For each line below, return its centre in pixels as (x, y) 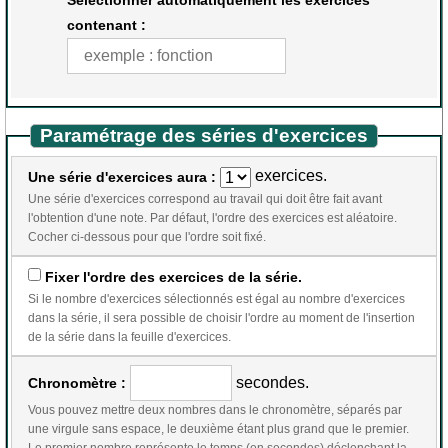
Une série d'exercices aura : (122, 176)
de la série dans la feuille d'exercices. (129, 336)
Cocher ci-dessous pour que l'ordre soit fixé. (147, 236)
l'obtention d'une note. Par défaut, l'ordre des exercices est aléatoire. (212, 217)
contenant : (106, 24)
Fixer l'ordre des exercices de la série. (174, 276)
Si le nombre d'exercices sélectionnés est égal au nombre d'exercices (216, 298)
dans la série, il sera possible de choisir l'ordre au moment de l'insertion (66, 317)
